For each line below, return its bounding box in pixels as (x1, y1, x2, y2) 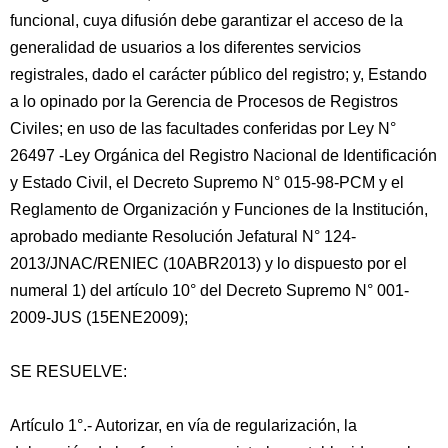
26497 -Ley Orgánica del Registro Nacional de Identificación (10, 147, 437, 164)
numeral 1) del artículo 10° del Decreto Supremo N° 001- (10, 282, 409, 299)
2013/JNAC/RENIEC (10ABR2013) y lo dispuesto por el (10, 255, 407, 272)
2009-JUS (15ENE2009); (10, 309, 188, 326)
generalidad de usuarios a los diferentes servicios (10, 39, 361, 56)
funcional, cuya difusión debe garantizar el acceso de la (10, 12, 403, 29)
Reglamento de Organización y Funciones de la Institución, (10, 201, 428, 218)
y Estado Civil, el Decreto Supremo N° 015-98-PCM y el (10, 174, 404, 191)
